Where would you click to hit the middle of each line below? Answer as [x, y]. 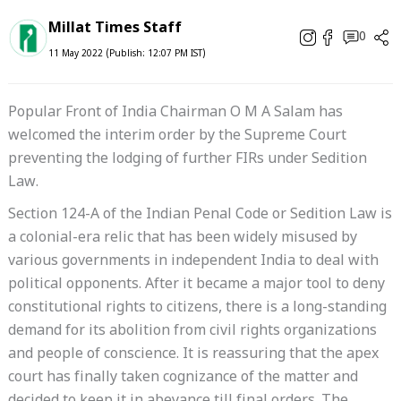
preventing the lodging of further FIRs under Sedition [187, 160]
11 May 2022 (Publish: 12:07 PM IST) [127, 55]
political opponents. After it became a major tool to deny [196, 286]
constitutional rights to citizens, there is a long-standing [197, 309]
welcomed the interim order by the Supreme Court [177, 137]
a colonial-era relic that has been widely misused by [182, 239]
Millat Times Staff [115, 30]
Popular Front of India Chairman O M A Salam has [175, 114]
